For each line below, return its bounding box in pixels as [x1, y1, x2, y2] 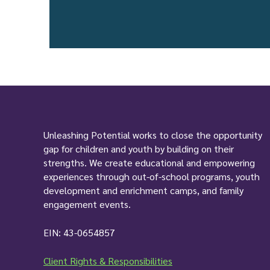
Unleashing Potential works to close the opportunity [43, 128, 262, 141]
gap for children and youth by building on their [43, 142, 234, 155]
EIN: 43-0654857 [43, 225, 115, 239]
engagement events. [43, 197, 131, 210]
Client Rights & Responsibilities [43, 254, 172, 267]
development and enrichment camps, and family [43, 183, 243, 196]
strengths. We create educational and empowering [43, 155, 255, 169]
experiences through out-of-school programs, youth [43, 169, 260, 183]
